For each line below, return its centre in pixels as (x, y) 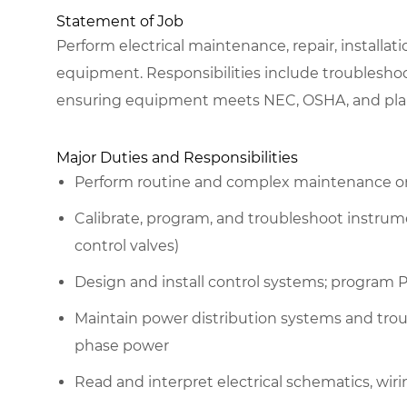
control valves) (127, 245)
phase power (122, 345)
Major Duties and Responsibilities (177, 157)
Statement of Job (120, 21)
